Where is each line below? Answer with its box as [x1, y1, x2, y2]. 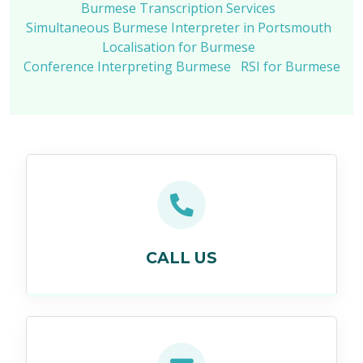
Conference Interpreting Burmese [23, 57, 231, 75]
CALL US [146, 247, 217, 267]
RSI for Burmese [240, 57, 340, 75]
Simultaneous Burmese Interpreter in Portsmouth [25, 18, 331, 36]
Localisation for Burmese [101, 37, 255, 56]
